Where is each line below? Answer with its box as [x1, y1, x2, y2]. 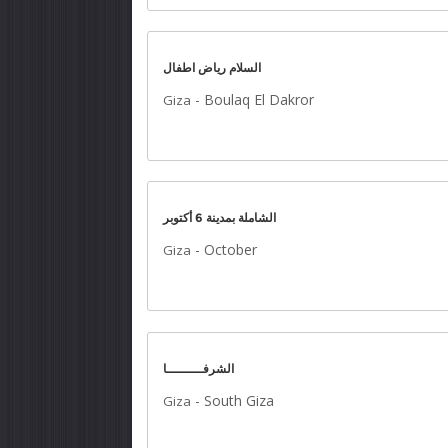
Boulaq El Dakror [204, 90, 314, 109]
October [204, 240, 257, 259]
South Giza [204, 391, 274, 410]
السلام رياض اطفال [163, 60, 261, 75]
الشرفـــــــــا [163, 361, 234, 376]
